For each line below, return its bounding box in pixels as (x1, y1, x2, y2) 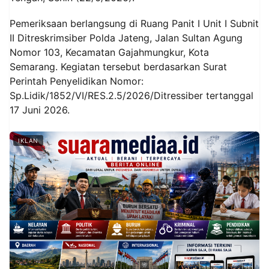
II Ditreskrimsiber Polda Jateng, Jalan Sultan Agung (10, 32, 243, 44)
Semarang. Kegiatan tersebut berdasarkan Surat (10, 61, 227, 73)
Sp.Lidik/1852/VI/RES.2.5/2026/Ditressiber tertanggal (10, 89, 253, 102)
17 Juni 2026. (10, 104, 70, 116)
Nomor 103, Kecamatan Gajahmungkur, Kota (10, 46, 209, 59)
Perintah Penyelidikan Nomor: (10, 75, 144, 88)
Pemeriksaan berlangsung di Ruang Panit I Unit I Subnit (10, 17, 259, 30)
